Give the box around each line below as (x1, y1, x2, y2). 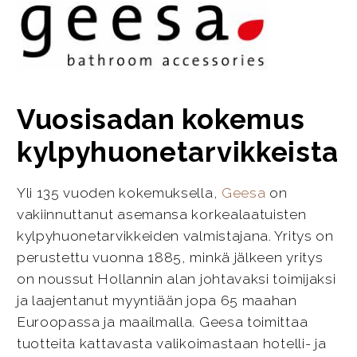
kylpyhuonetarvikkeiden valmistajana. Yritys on (16, 227, 334, 244)
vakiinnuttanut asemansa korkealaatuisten (16, 206, 307, 222)
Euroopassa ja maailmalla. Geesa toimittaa (16, 313, 308, 330)
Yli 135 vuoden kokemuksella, (16, 184, 222, 201)
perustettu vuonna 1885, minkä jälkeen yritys (16, 249, 324, 265)
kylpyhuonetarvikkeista (16, 135, 339, 169)
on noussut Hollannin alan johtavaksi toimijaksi (16, 270, 336, 287)
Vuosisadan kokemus (16, 103, 305, 136)
